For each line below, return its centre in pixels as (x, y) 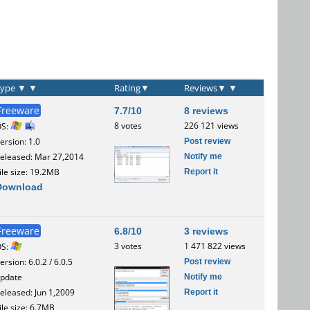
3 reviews (206, 230)
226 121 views (211, 125)
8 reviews (206, 110)
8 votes (128, 125)
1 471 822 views (215, 246)
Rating (127, 88)
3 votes (128, 246)
